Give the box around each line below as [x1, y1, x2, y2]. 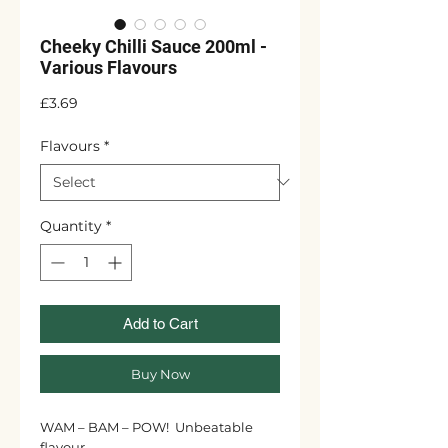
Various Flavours [40, 56, 177, 78]
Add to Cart [122, 314, 198, 332]
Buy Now [130, 365, 190, 382]
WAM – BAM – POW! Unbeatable [40, 418, 253, 435]
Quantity [40, 216, 102, 235]
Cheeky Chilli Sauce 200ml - [40, 35, 267, 57]
